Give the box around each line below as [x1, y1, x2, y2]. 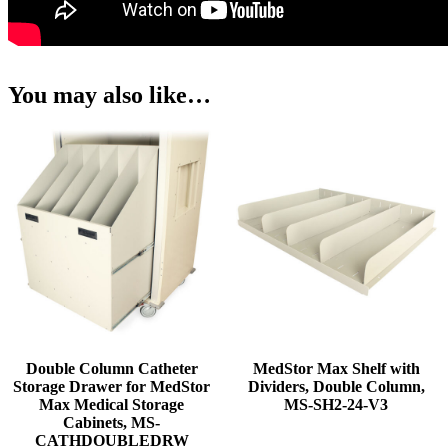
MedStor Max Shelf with [252, 360, 420, 378]
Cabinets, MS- [63, 414, 161, 432]
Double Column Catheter [25, 360, 198, 378]
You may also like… [8, 82, 211, 109]
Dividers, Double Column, [247, 378, 425, 396]
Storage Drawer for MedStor [13, 378, 211, 396]
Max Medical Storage [39, 396, 185, 414]
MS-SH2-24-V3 [284, 396, 389, 414]
